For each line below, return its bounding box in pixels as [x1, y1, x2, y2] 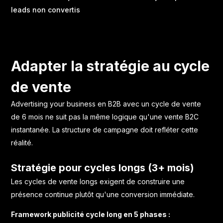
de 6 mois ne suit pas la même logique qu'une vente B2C [11, 112, 199, 121]
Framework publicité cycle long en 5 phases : [11, 210, 171, 219]
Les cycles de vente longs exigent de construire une [11, 177, 185, 186]
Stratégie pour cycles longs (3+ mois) [11, 161, 195, 174]
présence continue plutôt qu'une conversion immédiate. [11, 190, 195, 199]
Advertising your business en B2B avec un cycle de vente [11, 99, 202, 108]
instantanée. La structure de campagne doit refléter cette [11, 125, 199, 134]
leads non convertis [11, 5, 81, 14]
